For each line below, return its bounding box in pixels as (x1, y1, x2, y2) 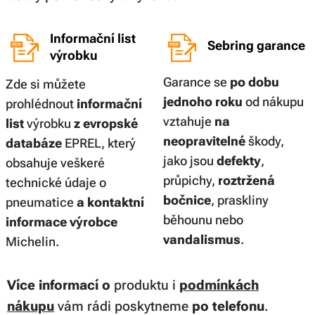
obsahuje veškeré (6, 155, 105, 170)
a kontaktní (77, 194, 144, 210)
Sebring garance (207, 38, 305, 53)
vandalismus (163, 231, 240, 247)
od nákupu (243, 94, 304, 109)
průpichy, (163, 172, 218, 188)
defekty (217, 153, 261, 168)
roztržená (218, 172, 275, 188)
